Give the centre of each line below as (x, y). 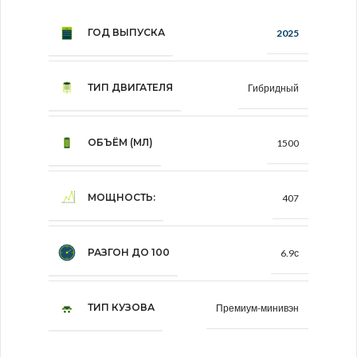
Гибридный (273, 88)
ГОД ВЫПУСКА (126, 33)
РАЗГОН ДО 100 (129, 253)
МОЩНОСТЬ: (122, 198)
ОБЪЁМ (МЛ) (120, 143)
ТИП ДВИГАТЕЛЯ (130, 88)
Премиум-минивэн (257, 308)
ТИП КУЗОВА (121, 308)
